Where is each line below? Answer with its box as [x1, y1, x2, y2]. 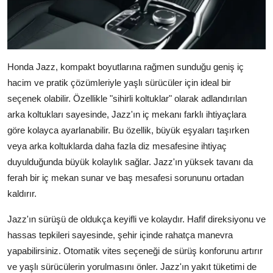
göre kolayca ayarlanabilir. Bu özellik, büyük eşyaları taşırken [7, 125, 249, 136]
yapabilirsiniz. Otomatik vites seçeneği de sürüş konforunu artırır [7, 246, 263, 257]
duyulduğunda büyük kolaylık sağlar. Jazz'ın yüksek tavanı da [7, 157, 253, 168]
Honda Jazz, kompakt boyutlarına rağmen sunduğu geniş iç [7, 62, 244, 73]
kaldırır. [7, 188, 37, 199]
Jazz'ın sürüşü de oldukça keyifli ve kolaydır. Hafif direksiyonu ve [7, 214, 266, 225]
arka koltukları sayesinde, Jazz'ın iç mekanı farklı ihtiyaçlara [7, 109, 246, 120]
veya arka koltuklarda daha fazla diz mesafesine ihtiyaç [7, 141, 227, 152]
